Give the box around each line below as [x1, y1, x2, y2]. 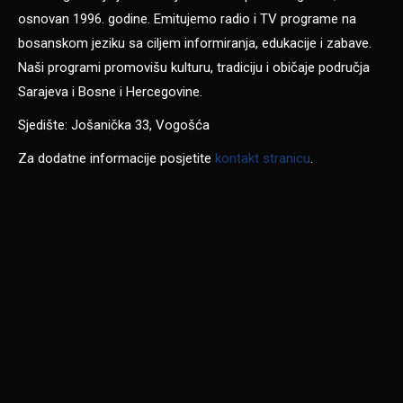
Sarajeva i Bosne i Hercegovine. [18, 83, 202, 100]
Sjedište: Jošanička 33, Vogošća [18, 116, 210, 133]
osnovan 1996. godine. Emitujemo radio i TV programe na [18, 10, 356, 27]
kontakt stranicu [215, 149, 310, 166]
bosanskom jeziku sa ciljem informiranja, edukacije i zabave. [18, 34, 372, 51]
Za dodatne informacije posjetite [18, 149, 215, 166]
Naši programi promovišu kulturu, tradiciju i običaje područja [18, 58, 370, 76]
